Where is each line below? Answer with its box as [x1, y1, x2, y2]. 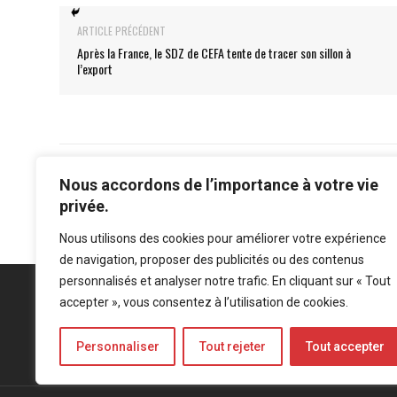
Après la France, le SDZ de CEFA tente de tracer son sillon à [77, 43, 351, 62]
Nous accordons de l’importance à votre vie [59, 175, 378, 194]
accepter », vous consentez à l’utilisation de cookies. [59, 295, 348, 309]
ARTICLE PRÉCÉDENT [77, 23, 166, 38]
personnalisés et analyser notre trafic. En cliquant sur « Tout [59, 274, 391, 288]
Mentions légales [42, 342, 136, 356]
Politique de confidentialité [146, 342, 294, 356]
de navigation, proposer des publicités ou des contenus [59, 253, 364, 267]
